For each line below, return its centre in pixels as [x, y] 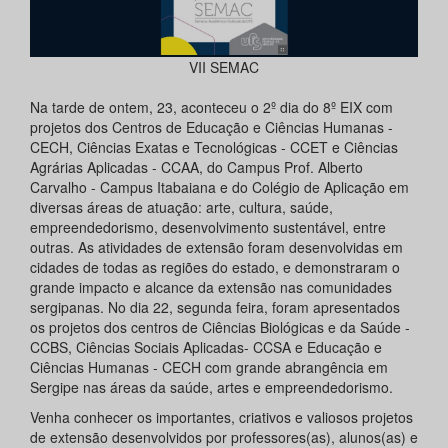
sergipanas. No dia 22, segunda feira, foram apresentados [215, 307]
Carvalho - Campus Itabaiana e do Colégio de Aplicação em [219, 187]
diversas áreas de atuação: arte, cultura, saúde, [181, 207]
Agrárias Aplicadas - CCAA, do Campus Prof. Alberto [196, 167]
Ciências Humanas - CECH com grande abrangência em [209, 367]
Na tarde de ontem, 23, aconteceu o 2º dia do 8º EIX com [211, 107]
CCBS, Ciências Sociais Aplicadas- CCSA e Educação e [206, 347]
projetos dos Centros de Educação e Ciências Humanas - [211, 127]
